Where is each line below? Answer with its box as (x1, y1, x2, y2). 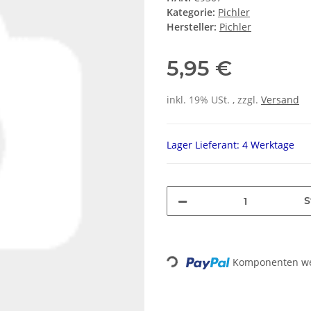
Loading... (167, 242, 214, 273)
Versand (261, 93, 299, 107)
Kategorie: (167, 6, 218, 19)
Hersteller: (167, 20, 217, 34)
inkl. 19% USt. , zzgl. (167, 93, 261, 107)
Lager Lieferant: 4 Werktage (167, 138, 294, 152)
